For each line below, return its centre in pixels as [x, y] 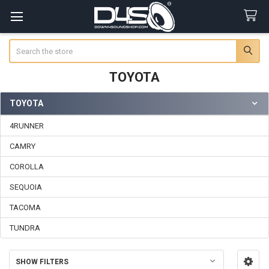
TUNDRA [25, 228]
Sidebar [28, 116]
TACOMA [25, 207]
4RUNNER [27, 125]
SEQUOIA [26, 187]
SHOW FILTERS [42, 262]
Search [21, 44]
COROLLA [27, 166]
